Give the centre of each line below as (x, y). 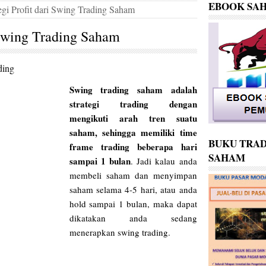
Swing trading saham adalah (133, 90)
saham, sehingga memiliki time (133, 133)
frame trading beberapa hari (133, 147)
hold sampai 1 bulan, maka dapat (133, 204)
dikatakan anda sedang (133, 218)
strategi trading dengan (133, 104)
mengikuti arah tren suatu (133, 118)
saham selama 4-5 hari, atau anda (133, 190)
